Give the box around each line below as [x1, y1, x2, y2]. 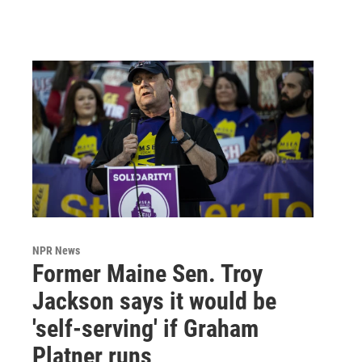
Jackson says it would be [32, 286, 276, 315]
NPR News [32, 243, 80, 257]
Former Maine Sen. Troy [32, 259, 263, 288]
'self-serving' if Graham [32, 314, 259, 343]
